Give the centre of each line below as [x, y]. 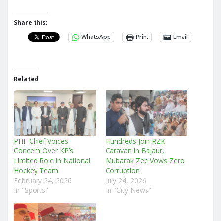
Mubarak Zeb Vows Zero [145, 161]
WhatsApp [96, 37]
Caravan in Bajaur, [135, 151]
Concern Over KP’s [43, 151]
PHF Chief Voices [41, 141]
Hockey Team [36, 171]
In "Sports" [31, 190]
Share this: [31, 22]
